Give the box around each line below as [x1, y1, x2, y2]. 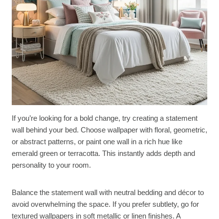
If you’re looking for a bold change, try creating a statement [12, 114, 197, 123]
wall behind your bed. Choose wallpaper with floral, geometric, [12, 126, 207, 134]
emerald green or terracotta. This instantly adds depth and [12, 149, 195, 158]
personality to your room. [12, 161, 91, 170]
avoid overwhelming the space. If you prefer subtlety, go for [12, 200, 199, 209]
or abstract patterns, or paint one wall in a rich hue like [12, 137, 182, 146]
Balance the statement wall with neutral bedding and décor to [12, 188, 204, 197]
